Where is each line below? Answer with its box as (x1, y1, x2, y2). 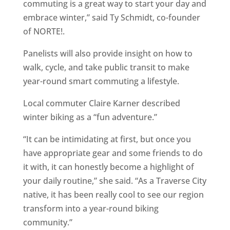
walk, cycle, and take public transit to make (23, 62, 189, 73)
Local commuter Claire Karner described (23, 98, 180, 109)
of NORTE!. (23, 26, 65, 37)
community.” (23, 217, 72, 228)
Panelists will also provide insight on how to (23, 48, 193, 59)
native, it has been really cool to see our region (23, 189, 204, 200)
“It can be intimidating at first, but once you (23, 133, 191, 145)
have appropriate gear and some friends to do (23, 147, 203, 159)
